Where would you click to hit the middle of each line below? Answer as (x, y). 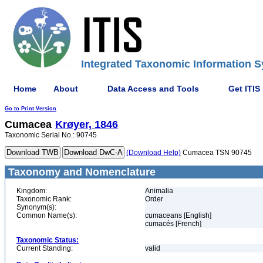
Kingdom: (32, 191)
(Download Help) (154, 153)
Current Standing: (45, 248)
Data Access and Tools (153, 88)
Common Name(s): (47, 215)
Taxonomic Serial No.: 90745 (51, 135)
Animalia (159, 191)
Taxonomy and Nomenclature (80, 172)
